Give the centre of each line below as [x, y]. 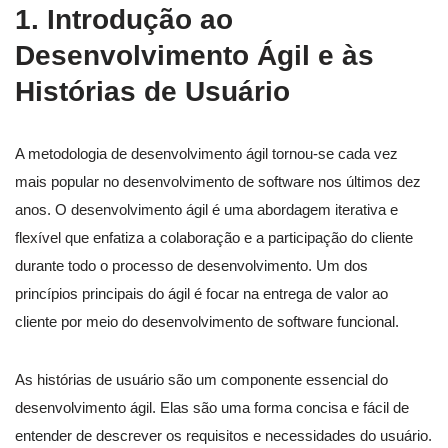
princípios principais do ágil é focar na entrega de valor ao [201, 294]
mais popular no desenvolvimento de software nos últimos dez [218, 182]
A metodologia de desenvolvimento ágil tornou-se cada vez [206, 154]
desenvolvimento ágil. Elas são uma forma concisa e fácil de [212, 408]
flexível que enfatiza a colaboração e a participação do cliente [214, 238]
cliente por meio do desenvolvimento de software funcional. [207, 322]
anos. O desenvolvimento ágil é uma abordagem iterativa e [206, 210]
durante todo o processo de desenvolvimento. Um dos [191, 266]
